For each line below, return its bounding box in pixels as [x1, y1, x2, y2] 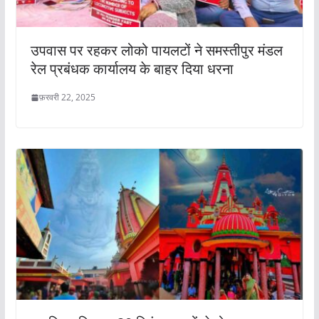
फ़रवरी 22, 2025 [38, 91, 95, 104]
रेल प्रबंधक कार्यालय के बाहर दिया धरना [30, 59, 234, 79]
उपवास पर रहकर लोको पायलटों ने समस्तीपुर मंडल [30, 41, 283, 61]
